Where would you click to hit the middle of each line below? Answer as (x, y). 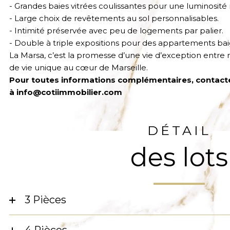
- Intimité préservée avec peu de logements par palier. (116, 31)
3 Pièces (49, 200)
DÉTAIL (179, 131)
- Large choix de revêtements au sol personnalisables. (114, 18)
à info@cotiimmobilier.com (66, 92)
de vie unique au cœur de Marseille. (79, 68)
